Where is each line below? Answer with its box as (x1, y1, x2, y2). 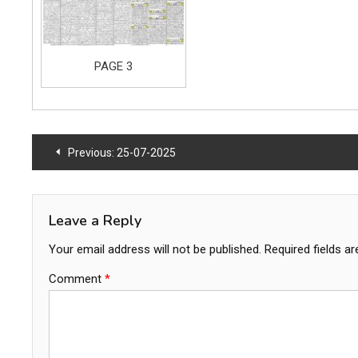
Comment (49, 272, 105, 287)
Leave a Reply (49, 211, 141, 231)
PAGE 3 (94, 58, 133, 74)
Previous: (68, 146, 114, 160)
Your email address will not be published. (49, 242, 261, 257)
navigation (31, 171, 149, 205)
